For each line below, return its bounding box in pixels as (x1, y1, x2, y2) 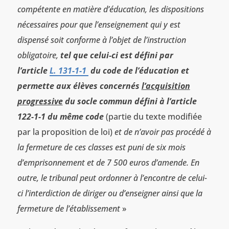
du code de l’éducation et (88, 64, 189, 76)
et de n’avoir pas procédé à (112, 126, 211, 138)
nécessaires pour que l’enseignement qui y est (17, 18, 180, 30)
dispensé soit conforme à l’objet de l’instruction (17, 34, 186, 45)
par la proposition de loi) (17, 126, 112, 138)
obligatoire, (17, 49, 60, 61)
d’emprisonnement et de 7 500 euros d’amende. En (17, 156, 199, 168)
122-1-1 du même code (17, 110, 106, 122)
